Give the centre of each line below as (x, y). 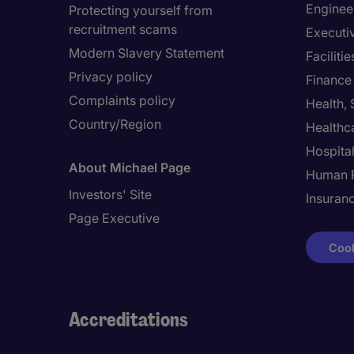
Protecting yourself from (141, 10)
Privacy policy (111, 77)
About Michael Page (130, 168)
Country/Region (115, 124)
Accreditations (128, 319)
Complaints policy (122, 100)
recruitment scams (123, 29)
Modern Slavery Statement (147, 53)
